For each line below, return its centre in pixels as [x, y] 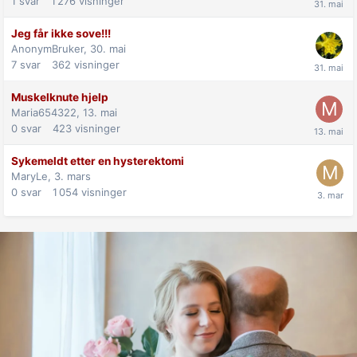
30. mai [108, 48]
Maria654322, [47, 112]
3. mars [73, 176]
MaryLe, [33, 176]
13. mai [100, 112]
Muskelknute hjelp [60, 97]
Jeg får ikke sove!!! [61, 33]
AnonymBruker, [51, 48]
